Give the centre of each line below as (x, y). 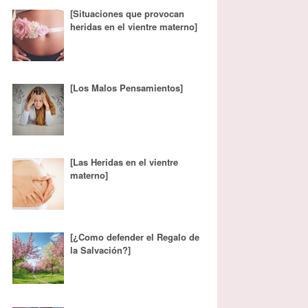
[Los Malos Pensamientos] (127, 88)
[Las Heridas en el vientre (124, 162)
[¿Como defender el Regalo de (135, 236)
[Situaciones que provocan (128, 14)
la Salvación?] (101, 250)
